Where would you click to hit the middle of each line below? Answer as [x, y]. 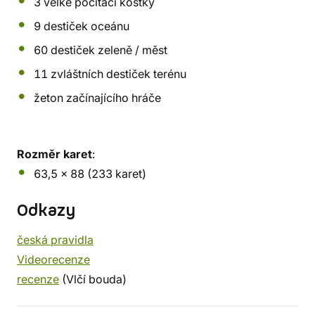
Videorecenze [53, 259]
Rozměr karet [54, 154]
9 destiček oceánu [82, 26]
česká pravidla [55, 240]
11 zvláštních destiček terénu [110, 74]
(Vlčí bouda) [93, 279]
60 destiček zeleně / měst [101, 50]
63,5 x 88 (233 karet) [90, 174]
